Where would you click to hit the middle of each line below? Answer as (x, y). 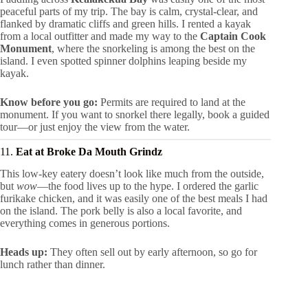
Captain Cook (233, 36)
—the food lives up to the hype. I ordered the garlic (148, 186)
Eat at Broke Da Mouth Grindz (89, 151)
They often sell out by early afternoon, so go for (152, 252)
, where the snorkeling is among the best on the (153, 48)
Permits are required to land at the (172, 102)
